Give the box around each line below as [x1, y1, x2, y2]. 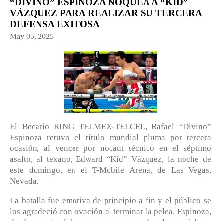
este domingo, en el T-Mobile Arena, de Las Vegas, [10, 165, 211, 175]
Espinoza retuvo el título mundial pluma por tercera [10, 133, 211, 143]
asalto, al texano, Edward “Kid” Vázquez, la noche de [10, 154, 211, 164]
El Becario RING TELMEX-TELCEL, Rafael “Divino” [10, 122, 211, 132]
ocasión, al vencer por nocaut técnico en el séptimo [10, 144, 211, 153]
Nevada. [10, 176, 38, 186]
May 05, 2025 [10, 32, 54, 40]
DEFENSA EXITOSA [10, 19, 100, 29]
